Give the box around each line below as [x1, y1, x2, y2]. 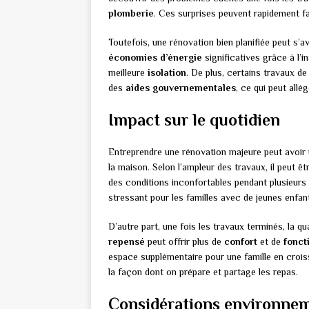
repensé [108, 235, 145, 247]
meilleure [108, 66, 148, 78]
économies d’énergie [108, 51, 202, 63]
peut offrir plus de [145, 235, 224, 247]
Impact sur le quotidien [108, 110, 280, 129]
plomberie [108, 7, 154, 19]
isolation [148, 66, 186, 78]
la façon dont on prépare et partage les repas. [108, 266, 298, 277]
